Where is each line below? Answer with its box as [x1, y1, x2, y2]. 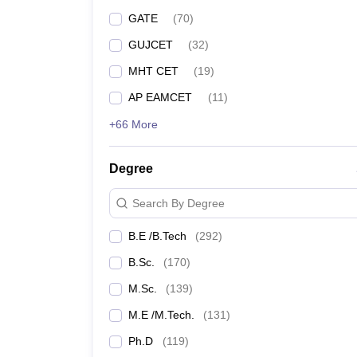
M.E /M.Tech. [128, 308, 194, 321]
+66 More [109, 118, 158, 131]
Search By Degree [132, 196, 225, 210]
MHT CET [128, 65, 178, 77]
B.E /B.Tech [128, 229, 186, 242]
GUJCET [128, 38, 173, 51]
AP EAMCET [128, 91, 192, 104]
